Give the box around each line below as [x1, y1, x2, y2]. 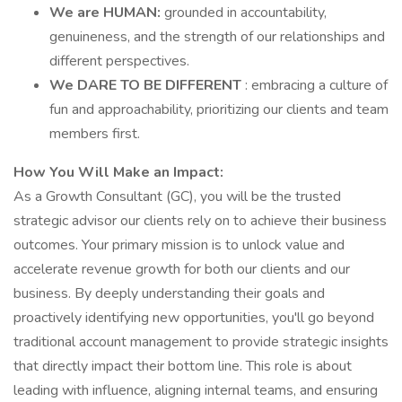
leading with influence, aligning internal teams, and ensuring [13, 380, 378, 400]
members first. [49, 124, 140, 144]
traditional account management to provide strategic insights [13, 332, 389, 352]
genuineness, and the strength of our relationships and [49, 27, 385, 47]
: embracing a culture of [245, 75, 388, 95]
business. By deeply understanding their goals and [13, 284, 325, 303]
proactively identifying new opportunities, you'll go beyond [13, 308, 374, 328]
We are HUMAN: [49, 3, 164, 22]
